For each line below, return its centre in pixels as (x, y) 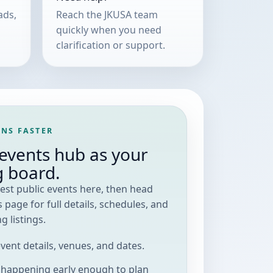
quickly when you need (108, 30)
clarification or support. (110, 45)
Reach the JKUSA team (107, 14)
